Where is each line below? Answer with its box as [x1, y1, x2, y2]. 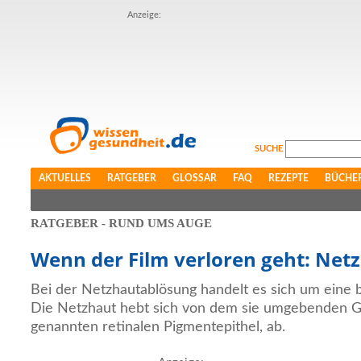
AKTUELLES [39, 173, 91, 183]
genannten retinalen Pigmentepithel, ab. [31, 320, 285, 334]
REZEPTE [268, 173, 309, 183]
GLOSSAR [172, 173, 217, 183]
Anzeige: [127, 10, 161, 19]
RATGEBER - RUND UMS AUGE [31, 217, 212, 230]
